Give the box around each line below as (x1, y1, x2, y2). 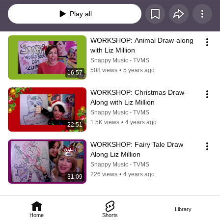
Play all (69, 10, 92, 18)
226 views (90, 171, 117, 178)
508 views (90, 67, 117, 74)
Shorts (102, 212, 118, 218)
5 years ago (123, 67, 155, 74)
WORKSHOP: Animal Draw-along (90, 36, 193, 45)
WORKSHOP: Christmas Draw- (90, 88, 187, 97)
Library (175, 206, 192, 212)
